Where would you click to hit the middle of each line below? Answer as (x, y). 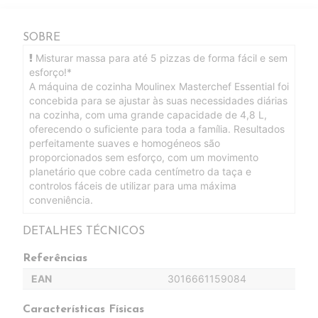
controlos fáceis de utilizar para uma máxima (133, 186)
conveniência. (61, 200)
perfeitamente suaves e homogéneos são (125, 143)
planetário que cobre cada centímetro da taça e (140, 171)
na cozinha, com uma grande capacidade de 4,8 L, (148, 115)
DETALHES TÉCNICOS (84, 231)
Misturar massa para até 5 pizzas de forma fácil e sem (160, 58)
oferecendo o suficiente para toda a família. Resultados (157, 129)
